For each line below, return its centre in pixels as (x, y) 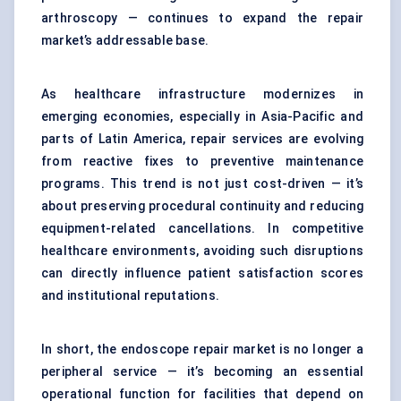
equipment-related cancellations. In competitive (202, 229)
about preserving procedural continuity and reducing (202, 206)
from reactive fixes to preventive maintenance (202, 162)
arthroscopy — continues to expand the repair (202, 18)
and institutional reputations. (130, 296)
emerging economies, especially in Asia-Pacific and (202, 117)
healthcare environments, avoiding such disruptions (202, 251)
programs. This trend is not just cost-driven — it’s (202, 184)
